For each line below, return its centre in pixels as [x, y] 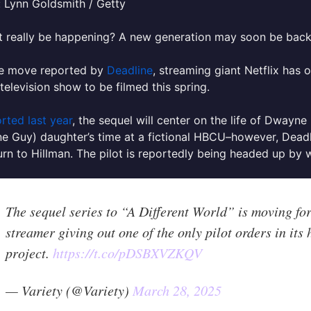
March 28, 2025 [177, 291]
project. [29, 253]
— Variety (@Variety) [69, 291]
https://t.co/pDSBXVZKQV [127, 253]
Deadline [130, 70]
